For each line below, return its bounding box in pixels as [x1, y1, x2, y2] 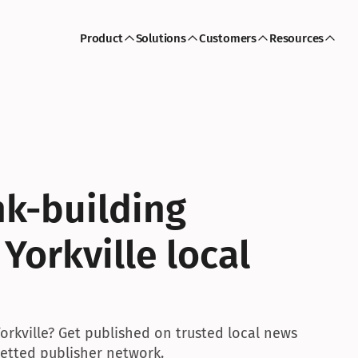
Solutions [135, 31, 186, 46]
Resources [269, 31, 324, 46]
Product [79, 31, 123, 46]
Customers [198, 31, 257, 46]
